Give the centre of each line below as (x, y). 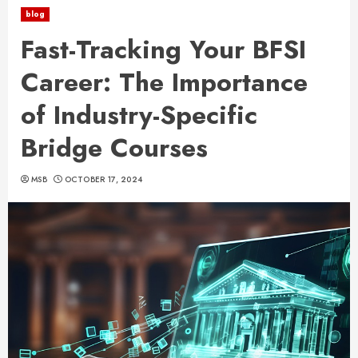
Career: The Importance (164, 82)
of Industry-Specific (139, 115)
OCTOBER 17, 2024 (103, 179)
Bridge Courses (114, 148)
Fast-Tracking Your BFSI (163, 50)
